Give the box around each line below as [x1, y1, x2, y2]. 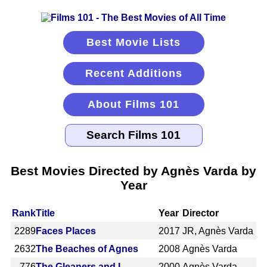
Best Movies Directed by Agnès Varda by [11, 163, 256, 178]
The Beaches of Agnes [36, 243, 138, 254]
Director [182, 207, 219, 218]
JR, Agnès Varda [182, 225, 254, 236]
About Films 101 [88, 98, 179, 110]
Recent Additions [85, 67, 182, 79]
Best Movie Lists [86, 36, 181, 48]
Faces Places [36, 225, 96, 236]
